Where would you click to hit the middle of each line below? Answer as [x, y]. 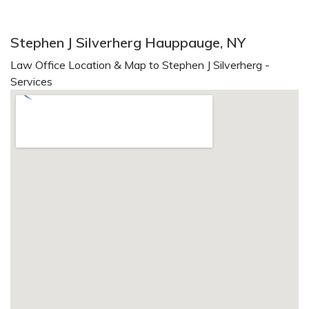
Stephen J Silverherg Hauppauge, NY [128, 42]
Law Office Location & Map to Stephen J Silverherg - [140, 65]
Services [31, 81]
